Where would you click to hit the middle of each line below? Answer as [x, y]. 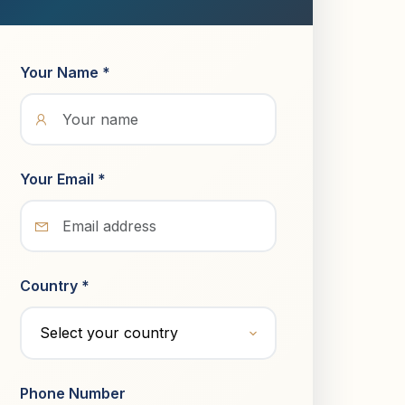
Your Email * [63, 179]
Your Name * [65, 72]
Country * [55, 286]
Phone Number [73, 393]
